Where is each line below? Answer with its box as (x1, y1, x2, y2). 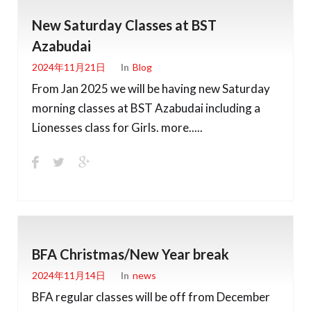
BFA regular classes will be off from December (32, 289, 270, 304)
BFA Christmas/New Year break (32, 245, 229, 262)
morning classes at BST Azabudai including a (32, 100, 260, 115)
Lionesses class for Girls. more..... (32, 119, 203, 135)
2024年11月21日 (32, 61, 106, 74)
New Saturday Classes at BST (32, 16, 217, 33)
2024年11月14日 (32, 269, 106, 282)
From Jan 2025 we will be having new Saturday (32, 81, 270, 96)
